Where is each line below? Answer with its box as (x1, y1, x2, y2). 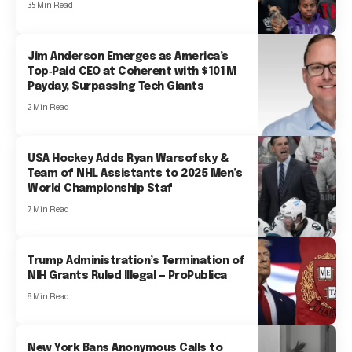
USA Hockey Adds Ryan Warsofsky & (27, 152, 229, 164)
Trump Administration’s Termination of (27, 255, 245, 266)
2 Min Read (27, 102, 70, 112)
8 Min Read (27, 291, 70, 301)
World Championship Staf (27, 182, 173, 194)
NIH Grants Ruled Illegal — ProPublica (27, 269, 227, 281)
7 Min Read (27, 203, 70, 214)
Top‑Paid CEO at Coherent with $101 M (27, 66, 236, 78)
